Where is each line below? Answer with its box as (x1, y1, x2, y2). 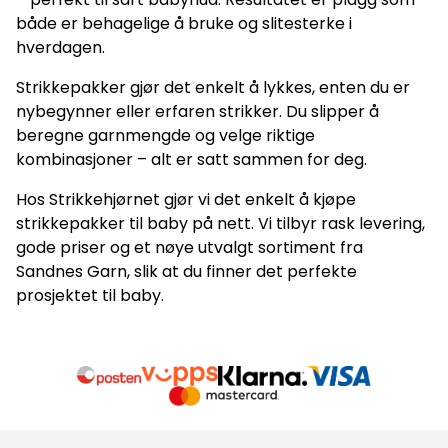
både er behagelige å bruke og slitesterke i (16, 12, 352, 36)
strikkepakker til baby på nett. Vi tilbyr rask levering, (16, 212, 425, 236)
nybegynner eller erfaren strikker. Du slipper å (16, 100, 379, 124)
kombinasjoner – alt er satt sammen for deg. (16, 148, 367, 172)
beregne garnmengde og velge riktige (16, 124, 315, 148)
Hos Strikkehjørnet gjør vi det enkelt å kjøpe (16, 188, 356, 212)
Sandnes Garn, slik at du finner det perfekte (16, 260, 357, 284)
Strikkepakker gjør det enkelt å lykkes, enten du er (16, 76, 410, 100)
